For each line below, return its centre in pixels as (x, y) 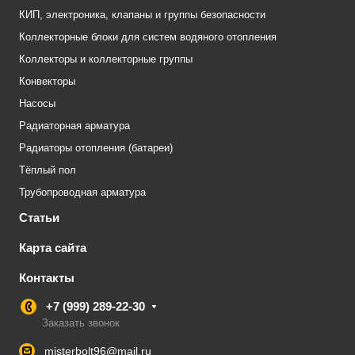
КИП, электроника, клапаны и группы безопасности (142, 15)
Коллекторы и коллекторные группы (106, 59)
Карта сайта (53, 248)
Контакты (47, 278)
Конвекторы (47, 82)
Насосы (37, 104)
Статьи (39, 218)
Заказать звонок (81, 323)
